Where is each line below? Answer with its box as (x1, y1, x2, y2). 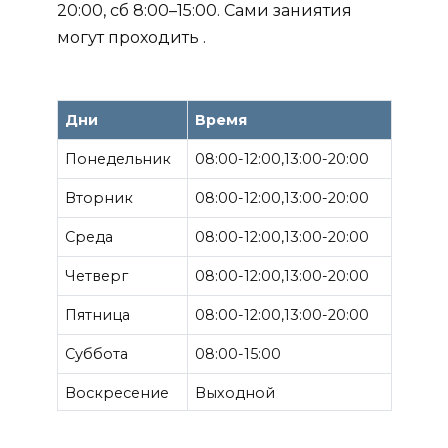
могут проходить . (56, 27, 206, 47)
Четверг (64, 266, 128, 285)
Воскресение (64, 383, 169, 402)
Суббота (64, 344, 128, 363)
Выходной (194, 383, 275, 402)
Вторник (64, 188, 133, 207)
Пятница (64, 305, 130, 324)
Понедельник (64, 149, 171, 168)
